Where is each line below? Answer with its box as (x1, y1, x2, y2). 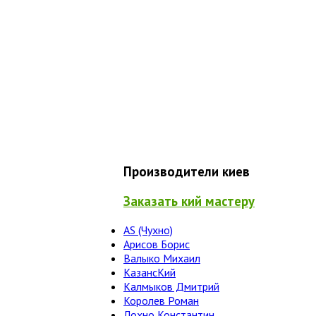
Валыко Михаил (123, 251, 200, 266)
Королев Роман (123, 293, 199, 308)
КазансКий (123, 265, 176, 280)
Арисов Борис (123, 237, 190, 252)
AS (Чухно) (123, 223, 173, 238)
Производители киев (123, 162, 250, 180)
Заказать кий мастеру (123, 193, 255, 210)
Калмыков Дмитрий (123, 279, 219, 294)
